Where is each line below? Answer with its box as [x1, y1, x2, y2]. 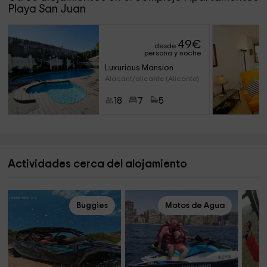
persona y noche [144, 49, 201, 57]
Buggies [76, 201, 108, 210]
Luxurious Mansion [104, 64, 173, 72]
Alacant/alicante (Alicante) [104, 75, 198, 82]
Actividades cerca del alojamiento [8, 159, 188, 170]
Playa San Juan [8, 4, 86, 15]
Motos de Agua [165, 201, 225, 210]
